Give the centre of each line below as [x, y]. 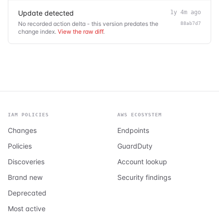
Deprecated [27, 193]
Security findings [144, 177]
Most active [27, 208]
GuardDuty [135, 146]
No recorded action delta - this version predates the [88, 23]
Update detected [46, 13]
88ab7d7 [191, 23]
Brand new [25, 177]
